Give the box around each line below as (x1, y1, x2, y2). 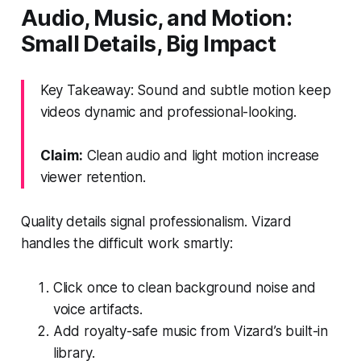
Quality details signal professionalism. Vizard (20, 213, 292, 230)
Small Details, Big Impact (20, 30, 276, 57)
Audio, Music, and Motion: (20, 4, 293, 31)
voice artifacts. (52, 301, 143, 317)
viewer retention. (39, 168, 146, 185)
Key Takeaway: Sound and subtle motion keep (39, 81, 331, 98)
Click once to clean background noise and (52, 279, 316, 296)
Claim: (39, 147, 83, 164)
